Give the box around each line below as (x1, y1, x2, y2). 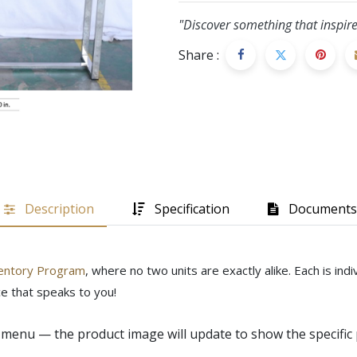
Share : (178, 45, 219, 64)
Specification (154, 199, 229, 218)
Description (24, 199, 94, 218)
